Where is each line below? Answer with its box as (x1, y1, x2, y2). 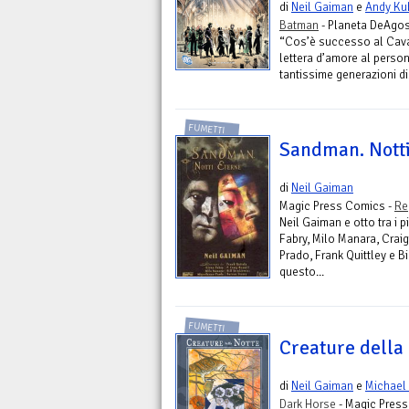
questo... (279, 264, 324, 280)
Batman (279, 16, 319, 33)
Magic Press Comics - (279, 198, 394, 215)
